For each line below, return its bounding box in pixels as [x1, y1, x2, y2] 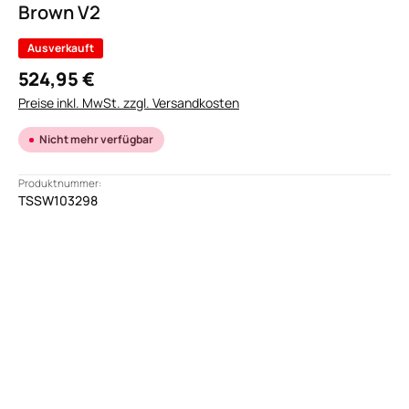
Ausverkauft [27, 40, 94, 56]
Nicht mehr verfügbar [39, 131, 153, 147]
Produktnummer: [18, 176, 101, 190]
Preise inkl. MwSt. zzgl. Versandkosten [18, 94, 239, 111]
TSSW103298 [18, 192, 98, 209]
